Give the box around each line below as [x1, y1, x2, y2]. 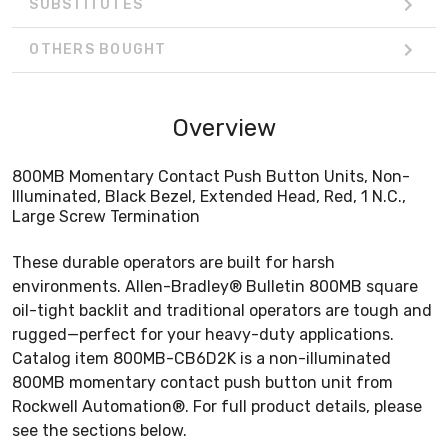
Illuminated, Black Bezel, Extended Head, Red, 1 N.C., [12, 186, 406, 206]
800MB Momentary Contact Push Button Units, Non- [12, 166, 410, 186]
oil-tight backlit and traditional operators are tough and [12, 300, 432, 320]
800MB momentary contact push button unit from [12, 372, 393, 392]
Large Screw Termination [12, 206, 200, 226]
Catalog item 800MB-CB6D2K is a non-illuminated [12, 348, 391, 368]
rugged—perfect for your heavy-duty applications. [12, 324, 394, 344]
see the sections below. [12, 420, 187, 440]
